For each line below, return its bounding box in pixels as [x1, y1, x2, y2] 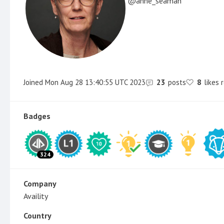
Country [23, 210, 51, 220]
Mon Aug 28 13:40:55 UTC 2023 [43, 77, 145, 87]
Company [23, 178, 56, 188]
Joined [23, 77, 43, 87]
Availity [23, 190, 48, 201]
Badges [23, 110, 50, 121]
